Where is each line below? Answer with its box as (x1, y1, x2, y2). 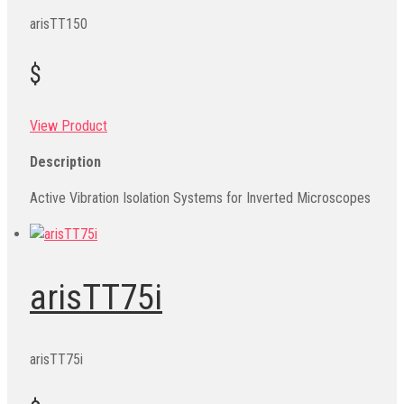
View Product (30, 117, 107, 135)
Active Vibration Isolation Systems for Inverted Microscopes (30, 189, 371, 207)
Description (30, 153, 101, 171)
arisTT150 (30, 15, 87, 33)
